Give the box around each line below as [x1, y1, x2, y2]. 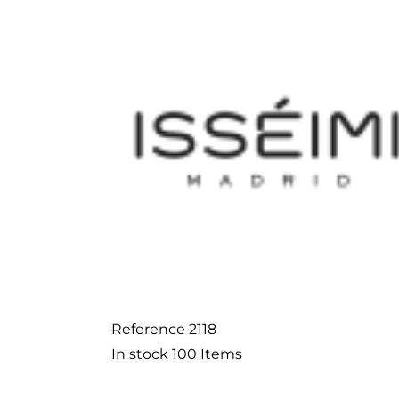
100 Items [171, 346, 242, 363]
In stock [110, 346, 168, 363]
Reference [110, 321, 185, 338]
